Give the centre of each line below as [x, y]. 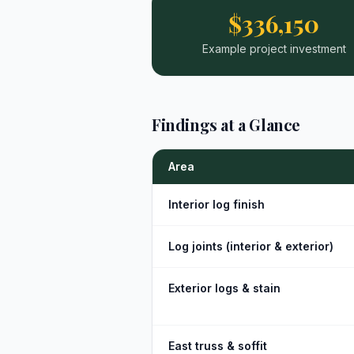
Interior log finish [217, 204]
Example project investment [274, 49]
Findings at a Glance [226, 124]
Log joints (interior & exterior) [251, 246]
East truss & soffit [218, 346]
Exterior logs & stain [224, 288]
